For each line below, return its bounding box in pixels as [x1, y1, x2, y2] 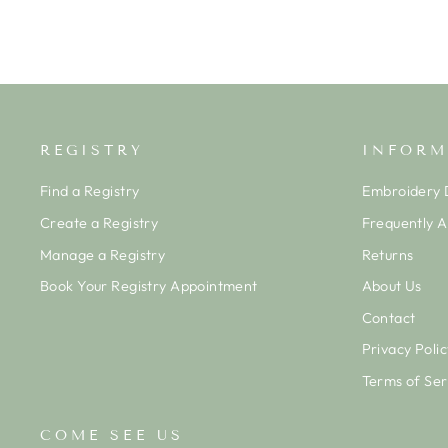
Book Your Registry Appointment [40, 277, 258, 296]
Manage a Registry [40, 245, 166, 264]
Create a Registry [40, 213, 159, 232]
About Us [361, 277, 422, 296]
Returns [361, 245, 414, 264]
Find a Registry [40, 182, 140, 201]
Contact [361, 308, 416, 327]
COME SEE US [40, 426, 184, 444]
